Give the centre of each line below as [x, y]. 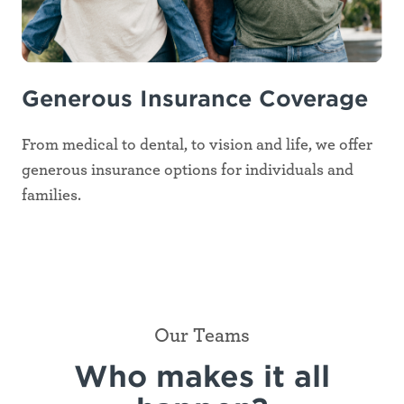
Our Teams [202, 335]
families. [53, 195]
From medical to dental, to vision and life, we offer [197, 145]
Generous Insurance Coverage [195, 97]
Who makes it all [202, 375]
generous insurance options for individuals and [188, 170]
